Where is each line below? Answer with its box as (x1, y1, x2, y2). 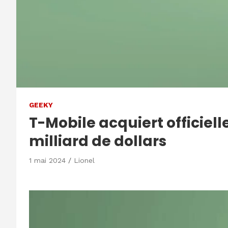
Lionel (74, 156, 95, 164)
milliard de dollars (29, 131, 166, 151)
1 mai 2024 (29, 156, 66, 164)
